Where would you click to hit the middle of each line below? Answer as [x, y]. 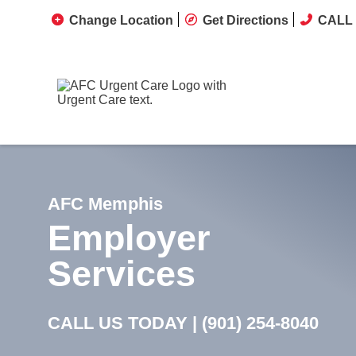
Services [122, 274]
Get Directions [246, 20]
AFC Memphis [105, 204]
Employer [129, 238]
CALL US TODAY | [125, 323]
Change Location [121, 20]
